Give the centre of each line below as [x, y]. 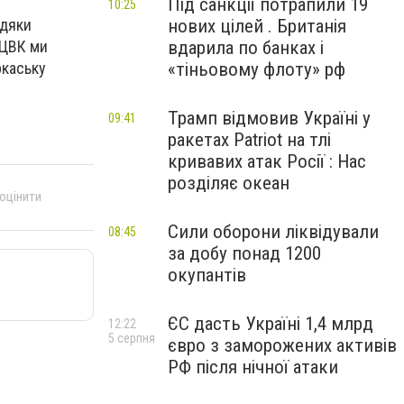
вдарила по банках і [246, 48]
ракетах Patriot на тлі [249, 140]
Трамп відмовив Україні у [269, 118]
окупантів [207, 275]
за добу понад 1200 [244, 253]
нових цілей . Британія [257, 26]
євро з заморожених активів [282, 345]
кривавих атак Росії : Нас [267, 161]
